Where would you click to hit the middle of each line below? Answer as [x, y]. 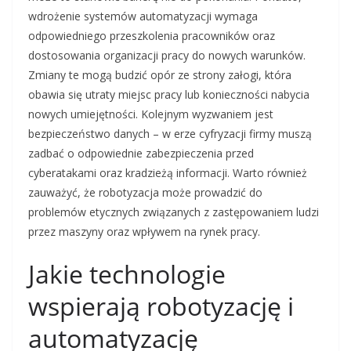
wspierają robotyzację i [161, 306]
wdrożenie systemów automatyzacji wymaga [143, 16]
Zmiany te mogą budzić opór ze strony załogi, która [160, 75]
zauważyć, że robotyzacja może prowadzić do [145, 193]
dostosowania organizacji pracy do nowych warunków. [167, 56]
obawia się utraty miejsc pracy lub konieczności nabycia [169, 95]
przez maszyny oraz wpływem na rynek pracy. [144, 232]
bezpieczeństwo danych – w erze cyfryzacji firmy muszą [170, 134]
